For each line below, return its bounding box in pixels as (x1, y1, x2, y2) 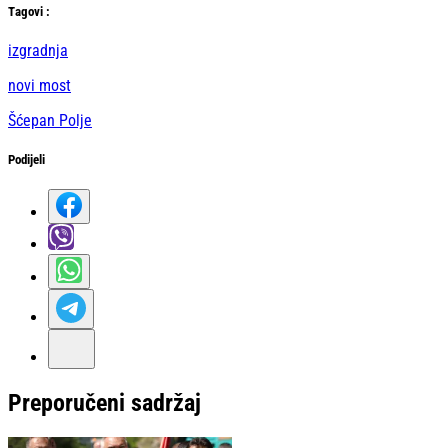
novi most (8, 75, 71, 95)
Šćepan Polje (8, 110, 92, 130)
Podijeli (8, 152, 45, 168)
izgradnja (8, 40, 68, 60)
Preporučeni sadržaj (8, 389, 201, 418)
